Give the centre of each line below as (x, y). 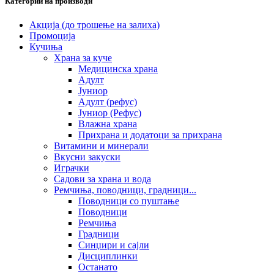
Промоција (52, 35)
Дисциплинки (108, 256)
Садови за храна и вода (102, 179)
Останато (98, 267)
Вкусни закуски (87, 157)
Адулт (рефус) (108, 102)
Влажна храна (108, 124)
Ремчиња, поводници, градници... (125, 190)
